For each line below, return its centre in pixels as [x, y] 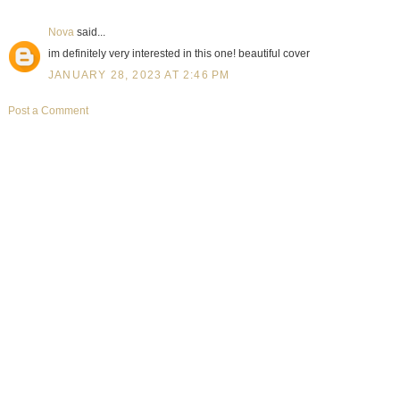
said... [89, 32]
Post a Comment [48, 110]
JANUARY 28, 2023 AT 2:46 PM [139, 75]
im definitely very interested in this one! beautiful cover [179, 53]
